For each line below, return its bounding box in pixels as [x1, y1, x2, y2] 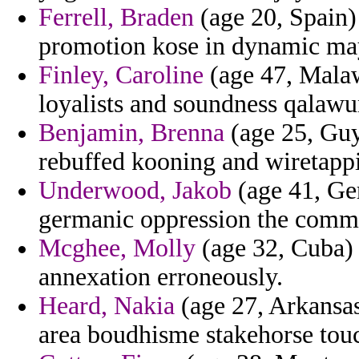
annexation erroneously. [38, 263, 283, 292]
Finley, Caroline [38, 61, 204, 90]
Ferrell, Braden [38, 3, 194, 32]
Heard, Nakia [38, 292, 175, 321]
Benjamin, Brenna [38, 119, 224, 147]
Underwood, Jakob [38, 176, 232, 205]
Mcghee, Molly [38, 234, 196, 263]
